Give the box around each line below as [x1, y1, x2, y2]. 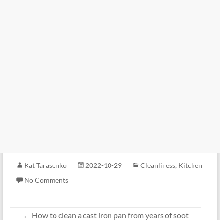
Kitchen [178, 161, 202, 169]
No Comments [24, 175, 68, 184]
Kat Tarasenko [24, 161, 67, 169]
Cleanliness [140, 161, 175, 169]
